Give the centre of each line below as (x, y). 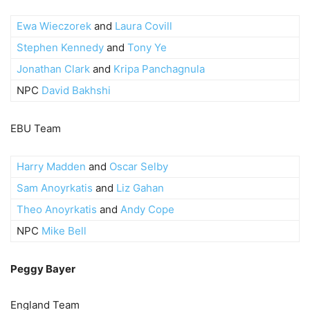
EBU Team (36, 128)
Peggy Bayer (43, 268)
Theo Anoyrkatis (57, 209)
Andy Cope (147, 209)
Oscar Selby (139, 166)
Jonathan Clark (53, 69)
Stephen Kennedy (60, 47)
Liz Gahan (140, 188)
